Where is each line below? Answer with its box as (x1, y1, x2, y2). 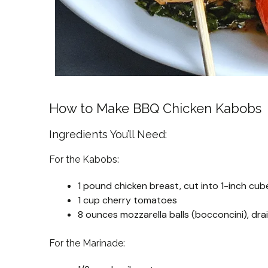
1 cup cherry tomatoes (78, 194, 177, 206)
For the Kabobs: (49, 154, 119, 165)
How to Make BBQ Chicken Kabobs (49, 100, 261, 116)
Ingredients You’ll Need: (49, 128, 167, 141)
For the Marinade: (49, 237, 125, 249)
